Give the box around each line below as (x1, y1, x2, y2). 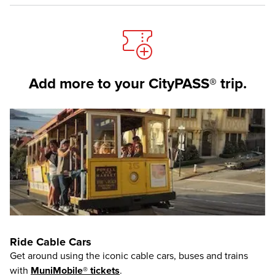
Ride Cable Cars (10, 234, 91, 249)
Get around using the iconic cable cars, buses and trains (10, 249, 248, 262)
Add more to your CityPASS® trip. (28, 75, 247, 93)
